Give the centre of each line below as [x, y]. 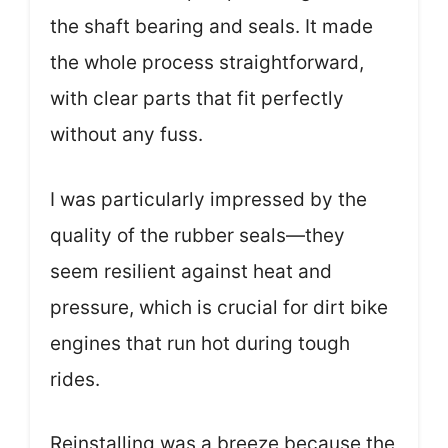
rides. [75, 379]
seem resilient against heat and [191, 271]
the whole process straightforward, [207, 63]
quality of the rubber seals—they [197, 235]
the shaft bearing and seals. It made [211, 27]
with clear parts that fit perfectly [197, 99]
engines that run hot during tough [200, 343]
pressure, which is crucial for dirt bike [219, 307]
